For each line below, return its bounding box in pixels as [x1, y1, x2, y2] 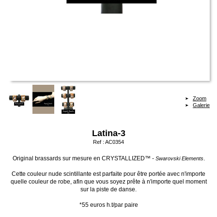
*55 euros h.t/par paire [79, 201, 138, 209]
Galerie [193, 102, 210, 108]
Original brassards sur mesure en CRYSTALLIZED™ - [12, 155, 155, 162]
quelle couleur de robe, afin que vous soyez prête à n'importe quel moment [10, 178, 207, 186]
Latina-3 [92, 128, 125, 139]
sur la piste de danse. [80, 186, 137, 193]
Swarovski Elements [155, 155, 203, 162]
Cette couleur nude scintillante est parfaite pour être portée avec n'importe [12, 170, 205, 178]
